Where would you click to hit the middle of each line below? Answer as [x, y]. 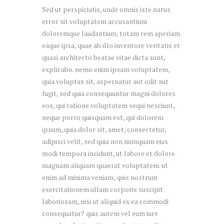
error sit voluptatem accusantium [94, 21]
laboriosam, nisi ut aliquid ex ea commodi [105, 201]
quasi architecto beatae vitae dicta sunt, [103, 57]
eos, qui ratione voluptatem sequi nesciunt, [108, 105]
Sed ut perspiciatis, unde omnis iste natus [106, 9]
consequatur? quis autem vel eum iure [100, 213]
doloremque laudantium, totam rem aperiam [111, 33]
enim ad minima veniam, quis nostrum [100, 177]
